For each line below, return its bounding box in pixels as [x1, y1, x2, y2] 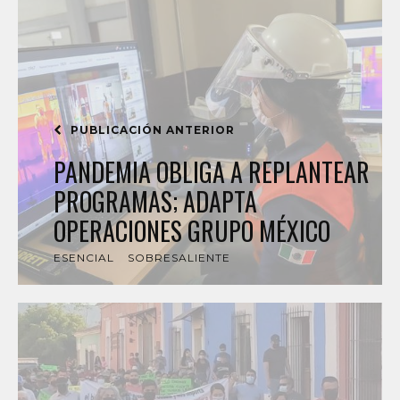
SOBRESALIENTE [128, 251, 230, 264]
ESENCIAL [54, 251, 114, 264]
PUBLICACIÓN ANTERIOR [67, 123, 235, 137]
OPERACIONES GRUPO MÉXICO [54, 212, 330, 249]
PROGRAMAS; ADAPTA [54, 183, 257, 220]
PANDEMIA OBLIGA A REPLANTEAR [54, 154, 370, 190]
